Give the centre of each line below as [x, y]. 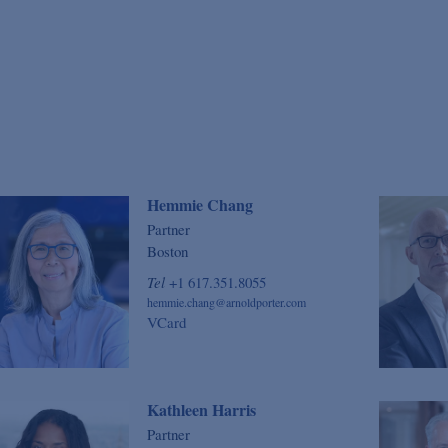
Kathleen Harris [201, 410]
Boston [167, 250]
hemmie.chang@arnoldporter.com [226, 301]
